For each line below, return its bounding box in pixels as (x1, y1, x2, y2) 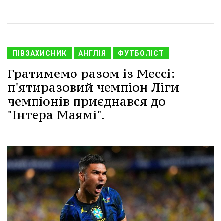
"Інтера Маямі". (7, 107, 105, 123)
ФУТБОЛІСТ (118, 49, 164, 57)
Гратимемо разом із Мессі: (7, 65, 175, 81)
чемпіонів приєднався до (7, 93, 166, 109)
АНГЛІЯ (78, 49, 106, 57)
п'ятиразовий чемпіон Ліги (7, 79, 179, 95)
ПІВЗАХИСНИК (12, 49, 67, 57)
